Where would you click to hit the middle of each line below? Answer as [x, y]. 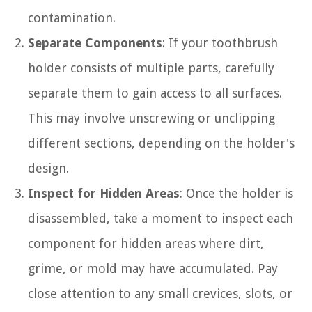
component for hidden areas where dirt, [146, 243]
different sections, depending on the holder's [161, 143]
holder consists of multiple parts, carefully [151, 68]
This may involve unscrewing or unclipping [151, 118]
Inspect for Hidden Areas [104, 193]
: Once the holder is [236, 193]
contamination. [72, 17]
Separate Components [95, 42]
